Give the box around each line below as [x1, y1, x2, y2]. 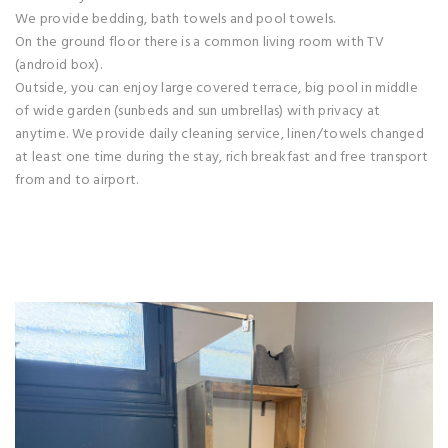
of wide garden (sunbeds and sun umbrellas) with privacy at [15, 99, 381, 123]
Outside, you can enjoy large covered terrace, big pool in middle [15, 76, 418, 100]
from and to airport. [15, 168, 139, 192]
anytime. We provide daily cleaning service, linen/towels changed [15, 122, 424, 146]
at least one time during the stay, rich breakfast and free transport [15, 145, 429, 169]
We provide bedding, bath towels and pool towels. [15, 7, 336, 31]
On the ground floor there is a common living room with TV [15, 30, 384, 54]
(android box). [15, 53, 102, 77]
